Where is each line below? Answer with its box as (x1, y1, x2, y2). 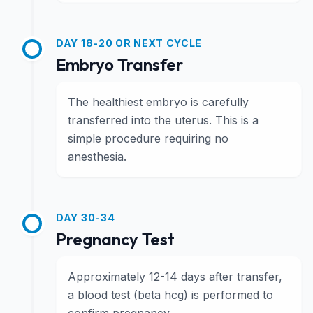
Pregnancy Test (56, 228, 175, 249)
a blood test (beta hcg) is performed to (68, 288, 273, 302)
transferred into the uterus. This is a (68, 113, 259, 127)
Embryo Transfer (56, 54, 183, 75)
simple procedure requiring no (68, 131, 228, 145)
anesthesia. (68, 150, 126, 163)
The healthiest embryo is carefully (68, 95, 249, 109)
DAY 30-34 (56, 212, 115, 224)
